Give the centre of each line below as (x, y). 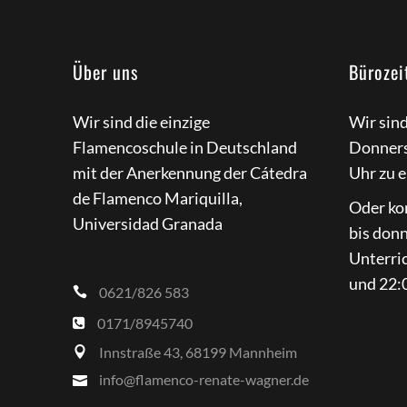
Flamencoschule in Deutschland (185, 147)
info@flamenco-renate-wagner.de (204, 379)
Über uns (105, 72)
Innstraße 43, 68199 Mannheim (198, 352)
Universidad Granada (148, 223)
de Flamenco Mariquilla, (158, 198)
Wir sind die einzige (141, 122)
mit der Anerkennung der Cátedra (190, 173)
